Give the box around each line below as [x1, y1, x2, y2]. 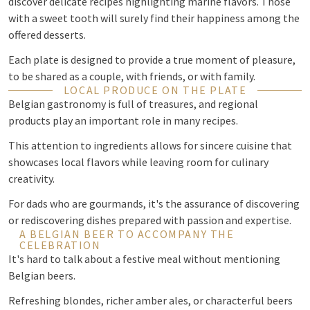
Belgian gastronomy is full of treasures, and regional [8, 97, 258, 111]
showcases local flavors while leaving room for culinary [8, 155, 268, 169]
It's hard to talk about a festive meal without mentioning [8, 252, 280, 266]
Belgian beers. [8, 268, 75, 282]
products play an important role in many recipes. [8, 113, 238, 127]
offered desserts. [8, 28, 86, 42]
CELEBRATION [19, 238, 101, 252]
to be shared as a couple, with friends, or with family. [8, 69, 255, 83]
